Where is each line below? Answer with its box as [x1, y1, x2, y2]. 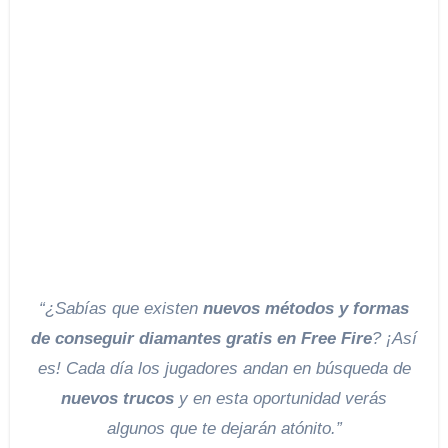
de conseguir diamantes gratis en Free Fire [31, 328, 372, 348]
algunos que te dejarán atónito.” [106, 418, 342, 438]
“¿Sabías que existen [66, 298, 203, 318]
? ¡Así [372, 328, 417, 348]
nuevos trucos [61, 388, 174, 408]
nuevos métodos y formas [203, 298, 409, 318]
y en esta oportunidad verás [174, 388, 387, 408]
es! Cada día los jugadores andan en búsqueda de [37, 358, 411, 378]
